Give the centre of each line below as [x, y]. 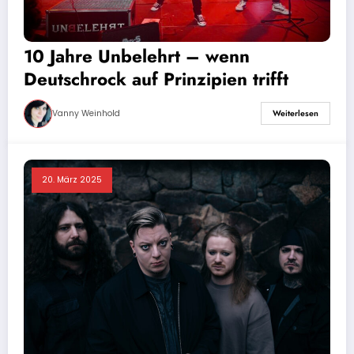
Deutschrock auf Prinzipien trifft [156, 79]
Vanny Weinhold [86, 113]
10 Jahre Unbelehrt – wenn [137, 56]
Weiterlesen [296, 114]
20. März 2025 [72, 179]
